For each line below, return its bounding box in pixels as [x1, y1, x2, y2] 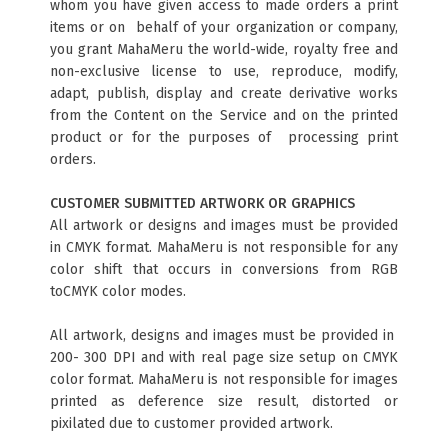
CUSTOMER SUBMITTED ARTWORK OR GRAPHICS [50, 195, 355, 212]
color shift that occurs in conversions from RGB [50, 261, 398, 278]
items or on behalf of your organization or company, [50, 19, 398, 36]
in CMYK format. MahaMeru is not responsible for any [50, 239, 398, 256]
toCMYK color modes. [50, 283, 186, 300]
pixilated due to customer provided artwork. [50, 415, 333, 432]
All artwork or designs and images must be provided [50, 217, 398, 234]
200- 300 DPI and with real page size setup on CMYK [50, 349, 398, 366]
